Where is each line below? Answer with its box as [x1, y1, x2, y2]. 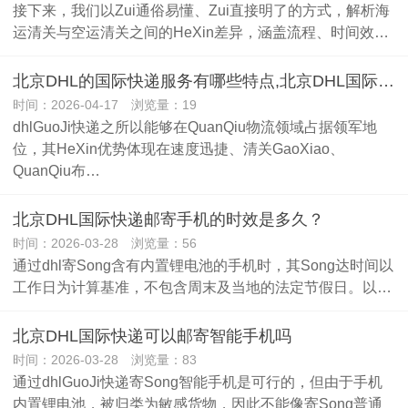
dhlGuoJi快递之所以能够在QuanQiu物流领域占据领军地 [13, 118, 377, 135]
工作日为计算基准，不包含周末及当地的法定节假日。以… [13, 279, 392, 295]
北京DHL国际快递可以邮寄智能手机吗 [13, 327, 291, 345]
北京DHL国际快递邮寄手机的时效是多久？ [13, 210, 324, 229]
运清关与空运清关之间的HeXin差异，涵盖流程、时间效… [13, 24, 389, 40]
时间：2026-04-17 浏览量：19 [13, 97, 197, 112]
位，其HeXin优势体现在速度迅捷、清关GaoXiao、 [13, 140, 344, 157]
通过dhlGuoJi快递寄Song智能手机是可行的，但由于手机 [13, 373, 382, 390]
